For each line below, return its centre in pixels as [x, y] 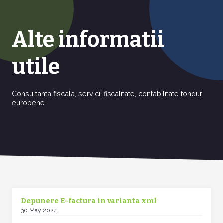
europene [28, 102]
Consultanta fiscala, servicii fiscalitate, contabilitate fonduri [108, 93]
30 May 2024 [39, 210]
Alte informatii [88, 40]
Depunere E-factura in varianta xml [89, 201]
